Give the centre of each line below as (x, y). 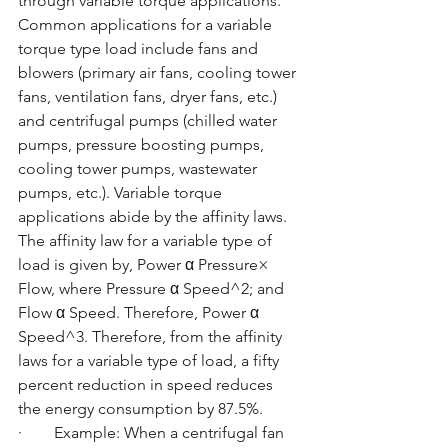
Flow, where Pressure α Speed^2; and (153, 288)
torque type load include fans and (140, 48)
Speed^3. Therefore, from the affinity (152, 336)
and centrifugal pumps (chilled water (149, 120)
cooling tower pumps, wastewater (139, 168)
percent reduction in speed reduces (147, 384)
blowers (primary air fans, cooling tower (159, 72)
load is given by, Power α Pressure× (145, 264)
